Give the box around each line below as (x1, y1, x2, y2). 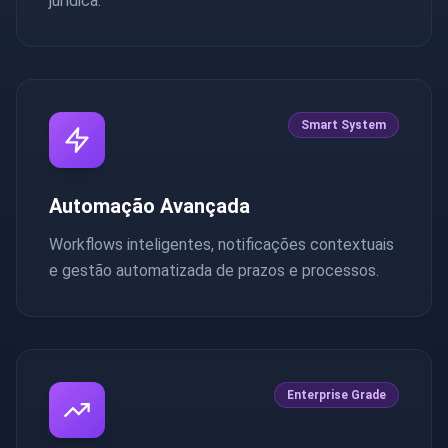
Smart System (301, 117, 386, 132)
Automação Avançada (49, 193, 250, 218)
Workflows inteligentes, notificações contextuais (49, 234, 394, 254)
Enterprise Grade (287, 387, 386, 402)
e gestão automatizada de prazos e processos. (49, 260, 379, 280)
